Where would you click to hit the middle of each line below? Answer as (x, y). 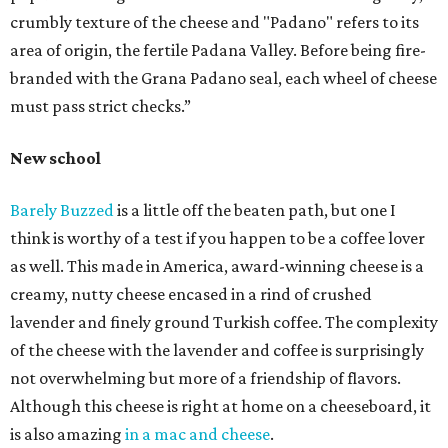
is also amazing (67, 434)
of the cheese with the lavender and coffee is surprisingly (217, 350)
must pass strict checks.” (100, 106)
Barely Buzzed (62, 210)
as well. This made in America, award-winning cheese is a (217, 266)
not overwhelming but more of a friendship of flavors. (205, 378)
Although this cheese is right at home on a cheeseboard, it (220, 406)
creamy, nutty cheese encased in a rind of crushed (191, 294)
